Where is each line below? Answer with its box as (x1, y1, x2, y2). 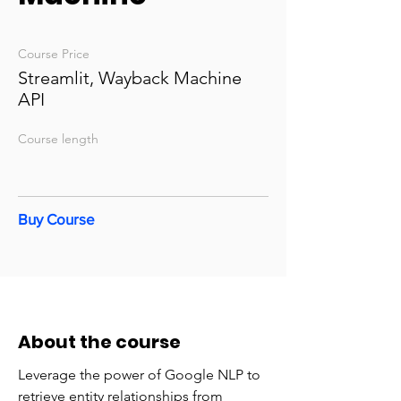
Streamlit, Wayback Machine (18, 67, 242, 89)
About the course (18, 329, 181, 354)
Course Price (18, 46, 90, 62)
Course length (18, 131, 98, 147)
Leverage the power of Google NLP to (18, 366, 260, 383)
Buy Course (18, 210, 95, 227)
